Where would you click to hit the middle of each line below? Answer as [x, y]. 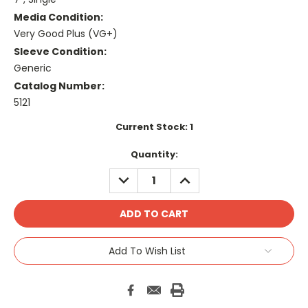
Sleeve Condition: [60, 52]
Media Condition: [58, 18]
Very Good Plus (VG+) [66, 34]
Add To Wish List [147, 251]
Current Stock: [152, 127]
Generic [33, 68]
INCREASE [198, 175]
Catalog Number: [59, 86]
